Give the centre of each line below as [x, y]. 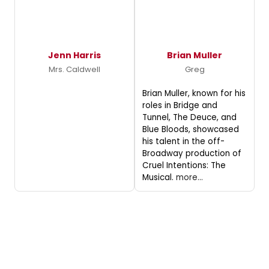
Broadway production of [192, 153]
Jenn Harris [74, 55]
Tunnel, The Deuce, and [189, 117]
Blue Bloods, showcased [191, 129]
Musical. [159, 177]
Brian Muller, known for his [194, 93]
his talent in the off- [183, 141]
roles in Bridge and [180, 105]
